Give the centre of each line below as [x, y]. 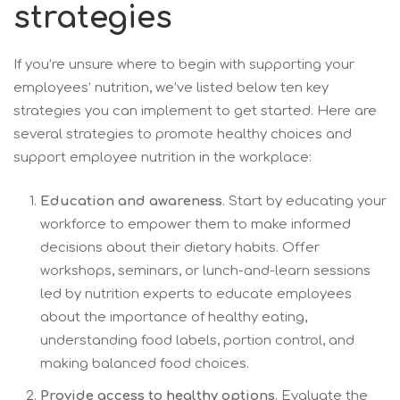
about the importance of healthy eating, [174, 317]
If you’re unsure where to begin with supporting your [184, 65]
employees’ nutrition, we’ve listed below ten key [171, 88]
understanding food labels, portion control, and [197, 340]
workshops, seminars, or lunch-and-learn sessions [205, 271]
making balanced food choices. [145, 363]
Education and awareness [131, 201]
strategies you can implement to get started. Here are [195, 112]
